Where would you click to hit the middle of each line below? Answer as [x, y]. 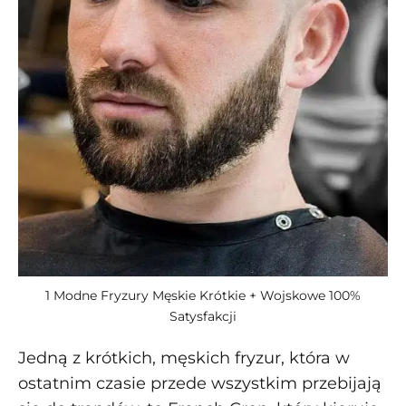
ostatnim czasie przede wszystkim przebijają [200, 383]
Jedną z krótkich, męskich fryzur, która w [184, 358]
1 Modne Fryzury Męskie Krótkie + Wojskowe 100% [203, 295]
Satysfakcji [203, 316]
